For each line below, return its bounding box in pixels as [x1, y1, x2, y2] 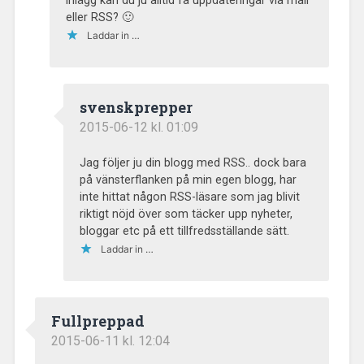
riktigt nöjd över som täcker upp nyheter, [79, 206, 292, 221]
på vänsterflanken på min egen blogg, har [79, 172, 297, 187]
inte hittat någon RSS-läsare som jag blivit [79, 189, 300, 204]
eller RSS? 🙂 [65, 10, 133, 24]
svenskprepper [79, 97, 193, 117]
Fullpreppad [50, 310, 145, 331]
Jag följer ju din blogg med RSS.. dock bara [79, 155, 306, 170]
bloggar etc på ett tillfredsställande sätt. [79, 223, 289, 238]
